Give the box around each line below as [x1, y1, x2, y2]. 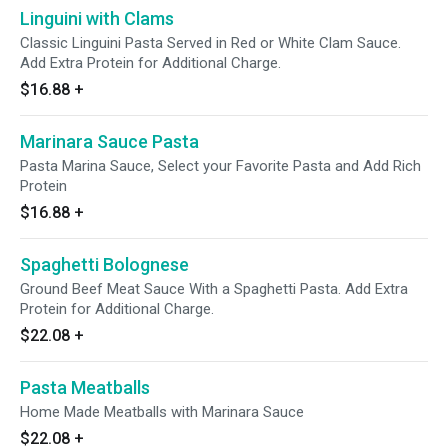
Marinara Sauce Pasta [20, 131, 199, 152]
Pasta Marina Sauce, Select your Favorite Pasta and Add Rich [20, 157, 421, 175]
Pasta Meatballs [20, 377, 150, 398]
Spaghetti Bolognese [20, 254, 189, 275]
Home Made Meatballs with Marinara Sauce [20, 403, 304, 421]
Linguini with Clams [20, 8, 174, 29]
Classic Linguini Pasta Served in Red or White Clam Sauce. [20, 34, 401, 52]
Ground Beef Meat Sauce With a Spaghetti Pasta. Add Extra [20, 280, 408, 298]
